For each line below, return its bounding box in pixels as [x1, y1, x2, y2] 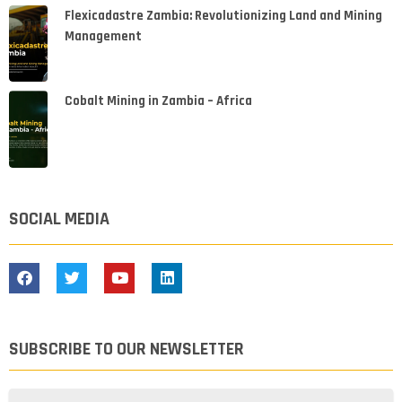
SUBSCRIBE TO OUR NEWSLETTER [9, 336, 244, 361]
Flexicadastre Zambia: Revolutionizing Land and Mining [64, 6, 382, 24]
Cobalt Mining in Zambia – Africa [64, 92, 252, 110]
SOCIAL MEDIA [9, 206, 109, 231]
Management [64, 27, 142, 45]
